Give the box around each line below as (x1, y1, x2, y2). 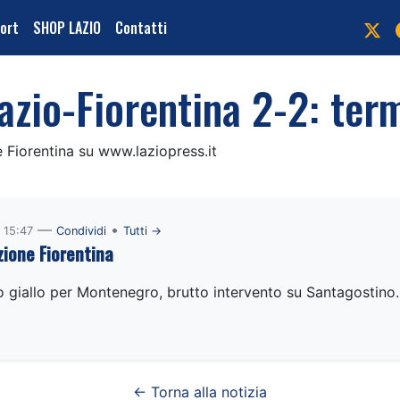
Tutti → (122, 224, 162, 237)
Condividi (55, 224, 106, 237)
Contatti (115, 17, 167, 38)
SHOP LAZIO (33, 17, 101, 38)
